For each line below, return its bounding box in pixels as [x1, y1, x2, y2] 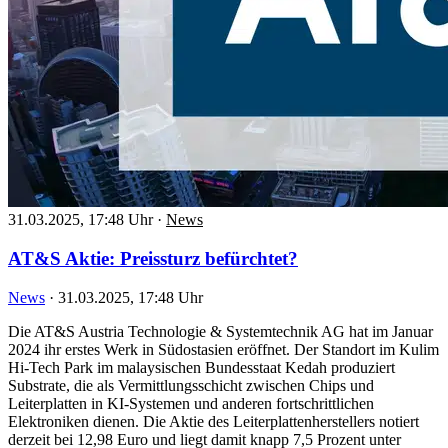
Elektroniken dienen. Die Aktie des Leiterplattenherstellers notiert [8, 412, 419, 430]
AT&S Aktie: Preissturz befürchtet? [8, 248, 298, 270]
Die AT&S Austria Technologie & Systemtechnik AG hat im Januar [8, 322, 433, 340]
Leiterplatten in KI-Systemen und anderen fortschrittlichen [8, 394, 374, 412]
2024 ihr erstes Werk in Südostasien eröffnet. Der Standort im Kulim [8, 340, 439, 358]
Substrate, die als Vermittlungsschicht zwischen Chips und [8, 376, 374, 394]
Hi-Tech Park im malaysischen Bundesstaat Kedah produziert [8, 358, 395, 376]
